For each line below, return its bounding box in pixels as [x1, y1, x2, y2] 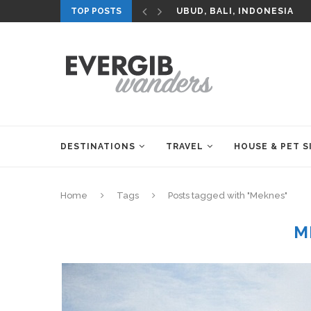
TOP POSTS [71, 6, 121, 16]
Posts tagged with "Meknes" [168, 190, 287, 201]
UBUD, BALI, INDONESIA [176, 6, 294, 16]
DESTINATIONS [60, 142, 135, 151]
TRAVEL [166, 142, 203, 151]
